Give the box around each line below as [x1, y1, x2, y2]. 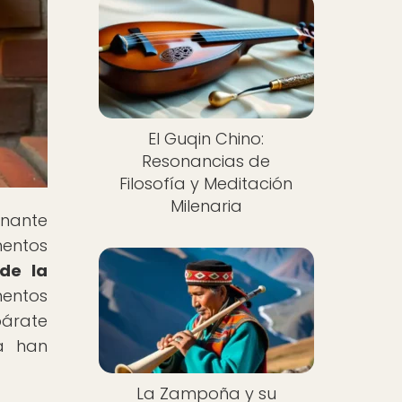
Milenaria [170, 195, 242, 218]
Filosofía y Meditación [119, 172, 293, 196]
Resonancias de [142, 150, 271, 173]
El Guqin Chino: [148, 127, 265, 151]
